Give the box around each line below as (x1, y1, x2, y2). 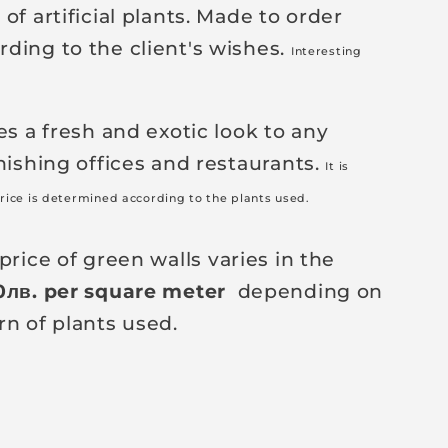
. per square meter (32, 279, 227, 304)
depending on (226, 279, 384, 304)
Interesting (290, 44, 362, 58)
